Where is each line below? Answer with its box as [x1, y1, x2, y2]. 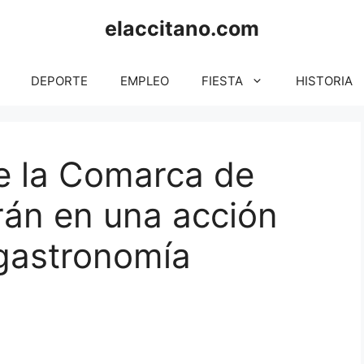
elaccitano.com [105, 16, 259, 41]
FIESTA [201, 73, 243, 89]
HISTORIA [296, 73, 353, 89]
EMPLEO [120, 73, 169, 89]
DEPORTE [31, 73, 88, 89]
